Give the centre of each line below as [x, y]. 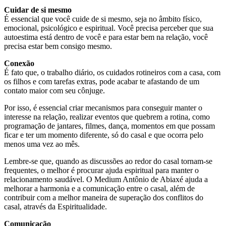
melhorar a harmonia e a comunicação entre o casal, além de [99, 188]
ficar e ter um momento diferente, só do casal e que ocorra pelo [104, 135]
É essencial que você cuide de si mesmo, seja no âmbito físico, [103, 19]
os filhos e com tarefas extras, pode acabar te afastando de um [102, 81]
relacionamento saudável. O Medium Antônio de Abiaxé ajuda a [106, 179]
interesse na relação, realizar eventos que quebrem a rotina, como [107, 117]
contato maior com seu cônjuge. [54, 90]
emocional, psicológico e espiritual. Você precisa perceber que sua [109, 28]
